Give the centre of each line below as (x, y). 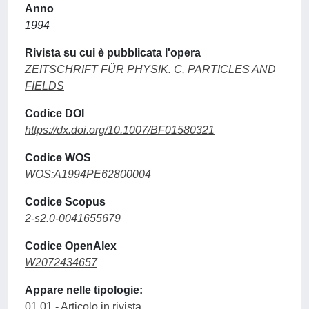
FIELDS (44, 86)
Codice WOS (58, 158)
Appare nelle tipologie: (84, 290)
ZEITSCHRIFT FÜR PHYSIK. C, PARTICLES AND (150, 69)
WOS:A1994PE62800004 (88, 174)
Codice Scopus (65, 202)
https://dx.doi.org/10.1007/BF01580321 (120, 130)
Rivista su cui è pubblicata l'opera (113, 53)
